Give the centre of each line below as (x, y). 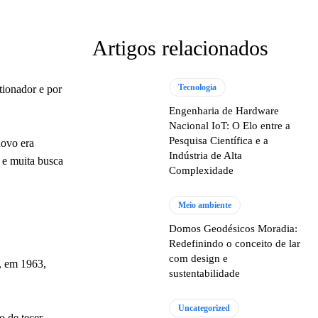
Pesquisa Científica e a (219, 141)
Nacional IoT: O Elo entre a (230, 126)
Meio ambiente (205, 205)
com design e (199, 258)
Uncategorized (204, 308)
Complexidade (202, 170)
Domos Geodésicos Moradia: (234, 229)
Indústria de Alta (206, 155)
